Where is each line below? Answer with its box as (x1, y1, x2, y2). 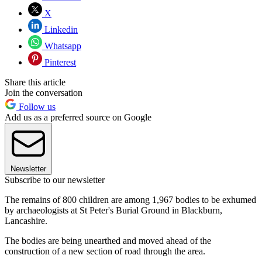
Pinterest (42, 57, 76, 67)
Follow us (16, 101, 56, 112)
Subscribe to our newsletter (5, 174, 105, 185)
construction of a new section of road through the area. (5, 246, 205, 256)
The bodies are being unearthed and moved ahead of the (5, 235, 211, 246)
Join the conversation (5, 87, 82, 98)
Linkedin (42, 24, 78, 35)
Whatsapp (42, 40, 81, 51)
